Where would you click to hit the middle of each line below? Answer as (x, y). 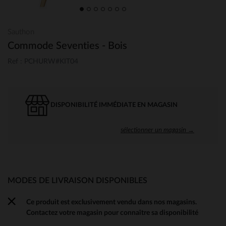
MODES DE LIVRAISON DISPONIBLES (77, 180)
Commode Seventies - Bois (67, 46)
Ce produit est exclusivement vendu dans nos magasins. (112, 202)
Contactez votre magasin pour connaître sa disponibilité (112, 212)
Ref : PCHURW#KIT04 (43, 61)
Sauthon (21, 32)
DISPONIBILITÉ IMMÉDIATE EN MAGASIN (114, 105)
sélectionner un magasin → (157, 129)
